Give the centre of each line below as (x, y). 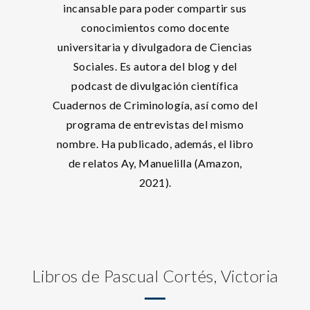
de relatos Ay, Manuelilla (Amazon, (155, 163)
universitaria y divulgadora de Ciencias (155, 47)
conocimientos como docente (155, 27)
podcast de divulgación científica (155, 85)
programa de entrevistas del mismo (155, 124)
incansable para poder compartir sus (155, 8)
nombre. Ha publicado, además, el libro (155, 144)
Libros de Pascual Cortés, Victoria (155, 276)
